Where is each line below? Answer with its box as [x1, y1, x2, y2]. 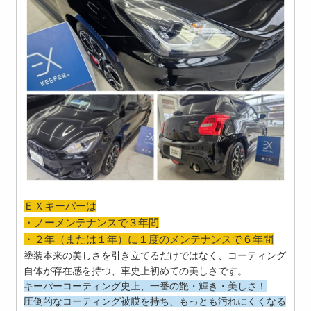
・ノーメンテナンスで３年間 [24, 217, 160, 229]
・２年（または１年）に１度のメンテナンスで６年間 [24, 233, 274, 246]
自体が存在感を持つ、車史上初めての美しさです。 [24, 265, 248, 277]
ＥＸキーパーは [24, 200, 97, 212]
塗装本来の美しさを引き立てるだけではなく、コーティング [24, 250, 287, 262]
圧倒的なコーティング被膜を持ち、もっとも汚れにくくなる [24, 296, 287, 308]
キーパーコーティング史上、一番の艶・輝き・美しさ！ [24, 280, 267, 292]
